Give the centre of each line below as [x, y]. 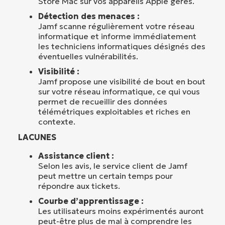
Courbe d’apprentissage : [91, 201]
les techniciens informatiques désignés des [122, 46]
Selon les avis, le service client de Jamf [113, 165]
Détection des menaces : [89, 16]
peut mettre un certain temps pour [105, 176]
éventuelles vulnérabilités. [88, 56]
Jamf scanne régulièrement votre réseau [116, 26]
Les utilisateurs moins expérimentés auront [121, 211]
